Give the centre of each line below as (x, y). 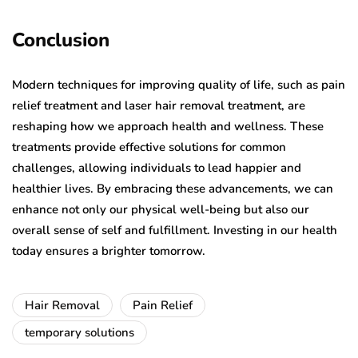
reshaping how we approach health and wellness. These (168, 127)
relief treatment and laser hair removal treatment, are (159, 106)
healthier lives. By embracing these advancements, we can (173, 189)
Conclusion (61, 40)
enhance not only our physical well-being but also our (161, 210)
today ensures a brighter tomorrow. (109, 251)
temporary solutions (80, 333)
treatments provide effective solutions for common (149, 147)
